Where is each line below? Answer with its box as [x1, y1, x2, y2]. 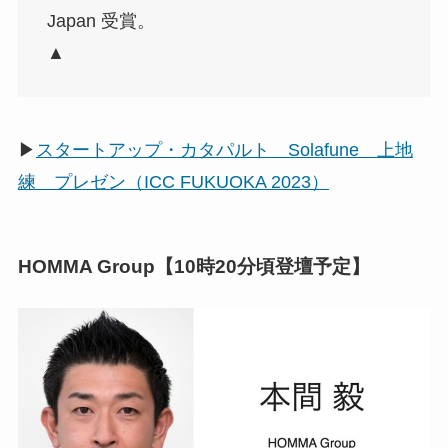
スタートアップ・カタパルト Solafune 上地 [35, 139, 413, 160]
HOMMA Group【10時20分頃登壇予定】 [17, 256, 370, 278]
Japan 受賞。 [46, 10, 155, 31]
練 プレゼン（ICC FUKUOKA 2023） [17, 171, 329, 192]
